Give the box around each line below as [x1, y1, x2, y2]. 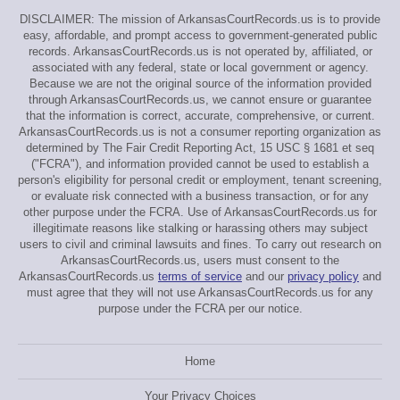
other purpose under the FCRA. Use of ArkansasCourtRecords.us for [23, 205, 377, 219]
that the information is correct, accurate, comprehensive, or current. [25, 109, 375, 122]
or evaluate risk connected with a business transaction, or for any [31, 189, 369, 203]
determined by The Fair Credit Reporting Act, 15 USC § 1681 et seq [26, 141, 374, 154]
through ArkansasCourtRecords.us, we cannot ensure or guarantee [29, 93, 371, 106]
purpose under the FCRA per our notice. [97, 302, 303, 315]
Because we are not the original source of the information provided [29, 77, 371, 90]
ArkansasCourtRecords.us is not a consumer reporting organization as [19, 125, 381, 138]
